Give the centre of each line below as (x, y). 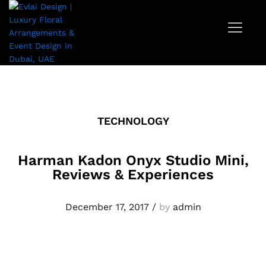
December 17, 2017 (107, 207)
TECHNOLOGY (133, 121)
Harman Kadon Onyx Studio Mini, (133, 160)
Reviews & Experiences (133, 175)
